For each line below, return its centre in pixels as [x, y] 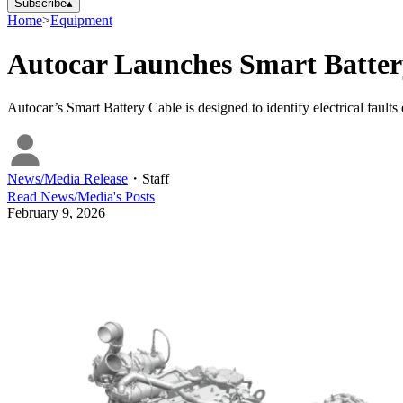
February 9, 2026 [56, 213]
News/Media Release [67, 179]
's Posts [134, 197]
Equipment [81, 20]
